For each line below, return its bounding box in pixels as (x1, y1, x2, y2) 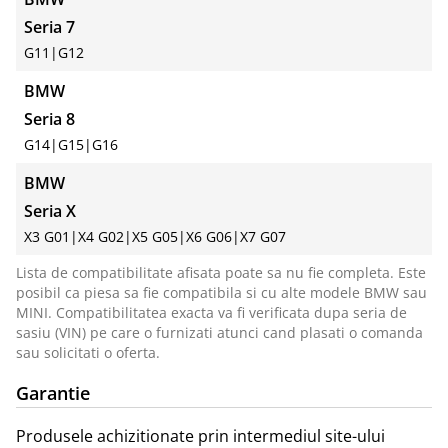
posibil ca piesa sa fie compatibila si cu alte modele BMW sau (16, 283, 427, 303)
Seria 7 (24, 16, 75, 39)
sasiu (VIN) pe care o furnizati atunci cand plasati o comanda (16, 323, 423, 343)
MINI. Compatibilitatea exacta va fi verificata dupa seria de (16, 303, 407, 323)
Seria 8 (24, 108, 75, 131)
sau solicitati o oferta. (16, 343, 160, 363)
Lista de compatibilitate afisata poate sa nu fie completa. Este (16, 263, 426, 283)
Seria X (24, 200, 76, 223)
